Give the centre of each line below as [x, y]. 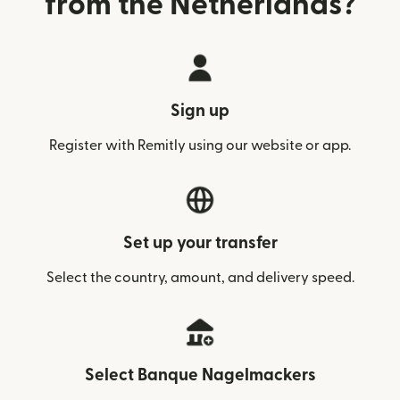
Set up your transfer [200, 243]
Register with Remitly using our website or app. [200, 146]
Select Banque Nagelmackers [200, 375]
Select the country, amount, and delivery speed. [200, 278]
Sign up [200, 111]
